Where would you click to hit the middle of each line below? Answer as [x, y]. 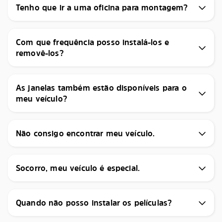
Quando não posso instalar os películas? [94, 203]
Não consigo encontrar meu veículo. [85, 133]
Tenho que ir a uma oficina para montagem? [102, 7]
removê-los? [40, 53]
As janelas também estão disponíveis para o [101, 88]
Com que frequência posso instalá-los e [93, 42]
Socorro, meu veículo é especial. [78, 168]
